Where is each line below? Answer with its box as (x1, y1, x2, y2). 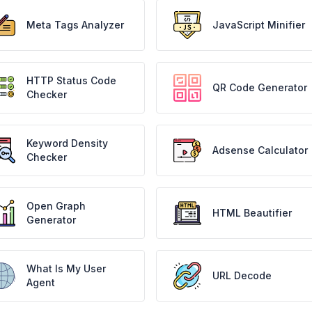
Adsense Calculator (212, 144, 308, 156)
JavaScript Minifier (212, 19, 305, 31)
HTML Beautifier (212, 207, 292, 219)
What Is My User (26, 263, 107, 274)
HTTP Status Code (26, 75, 117, 86)
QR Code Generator (212, 81, 307, 93)
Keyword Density (26, 137, 109, 149)
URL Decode (212, 270, 272, 281)
